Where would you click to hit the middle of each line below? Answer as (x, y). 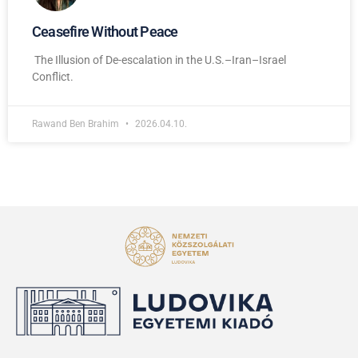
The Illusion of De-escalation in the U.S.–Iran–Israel (159, 60)
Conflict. (53, 77)
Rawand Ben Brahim (77, 124)
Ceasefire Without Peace (105, 32)
